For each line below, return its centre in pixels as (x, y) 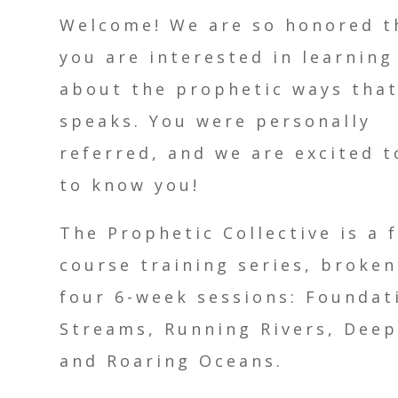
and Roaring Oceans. (172, 361)
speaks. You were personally (216, 121)
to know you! (130, 185)
